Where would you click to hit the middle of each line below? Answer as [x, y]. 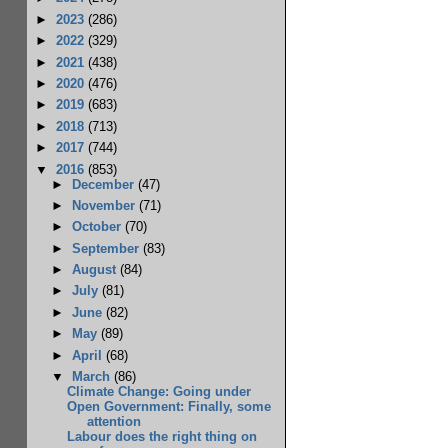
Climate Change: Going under [159, 392]
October [98, 227]
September [107, 248]
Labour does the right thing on [162, 437]
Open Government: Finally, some [169, 407]
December [104, 184]
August [95, 270]
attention [113, 422]
